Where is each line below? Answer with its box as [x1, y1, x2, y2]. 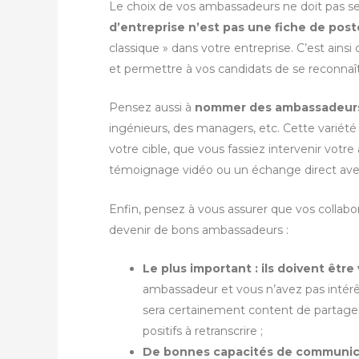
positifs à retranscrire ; [143, 324, 263, 339]
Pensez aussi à [109, 100, 195, 115]
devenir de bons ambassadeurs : [109, 222, 288, 237]
